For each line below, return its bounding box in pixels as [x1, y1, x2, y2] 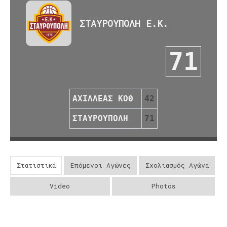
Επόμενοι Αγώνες [70, 160, 131, 170]
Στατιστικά [16, 160, 56, 170]
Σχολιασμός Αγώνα [145, 160, 209, 170]
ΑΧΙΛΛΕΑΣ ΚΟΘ [72, 93, 133, 103]
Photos [151, 181, 175, 191]
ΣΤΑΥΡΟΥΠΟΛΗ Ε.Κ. [80, 17, 168, 29]
